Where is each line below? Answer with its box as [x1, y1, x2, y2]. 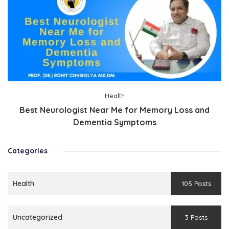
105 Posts [181, 179, 211, 188]
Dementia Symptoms [73, 117, 156, 127]
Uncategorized [13, 212, 62, 222]
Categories [8, 146, 48, 155]
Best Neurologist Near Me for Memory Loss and [19, 104, 210, 115]
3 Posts [185, 213, 208, 221]
